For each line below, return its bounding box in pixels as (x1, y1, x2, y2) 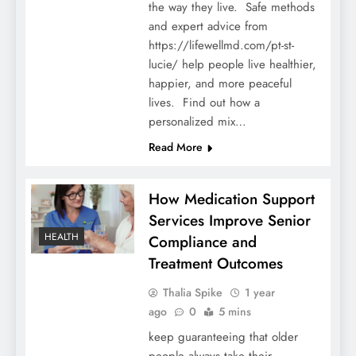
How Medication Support (148, 188, 315, 211)
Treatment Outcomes (148, 253, 283, 275)
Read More (148, 139, 203, 156)
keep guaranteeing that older (148, 328, 298, 346)
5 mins (218, 304, 251, 320)
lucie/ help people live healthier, (148, 56, 316, 74)
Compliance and (148, 231, 257, 253)
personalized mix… (148, 113, 246, 131)
